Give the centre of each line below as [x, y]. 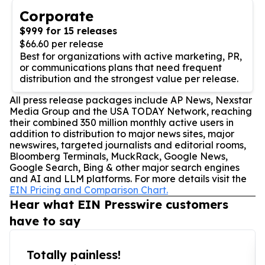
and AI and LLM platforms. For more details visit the [128, 178]
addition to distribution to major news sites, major [122, 133]
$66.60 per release [62, 43]
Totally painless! [74, 254]
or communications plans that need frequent [121, 67]
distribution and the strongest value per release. [129, 78]
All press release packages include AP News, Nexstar [131, 100]
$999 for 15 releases [68, 30]
